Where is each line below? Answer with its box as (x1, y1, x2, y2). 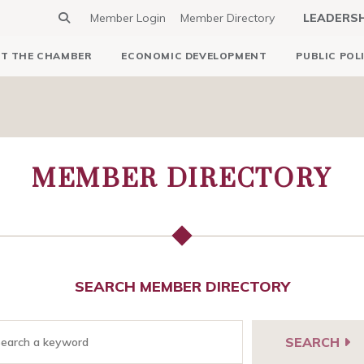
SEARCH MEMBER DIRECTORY (74, 277, 290, 296)
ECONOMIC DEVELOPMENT (121, 50, 267, 62)
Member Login (90, 11, 166, 25)
